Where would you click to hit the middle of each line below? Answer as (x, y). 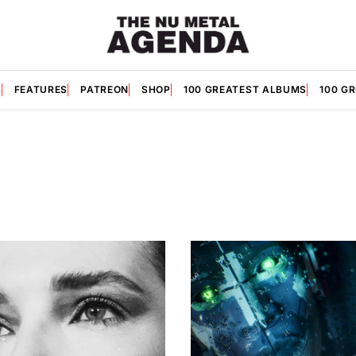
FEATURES (41, 89)
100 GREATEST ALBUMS (245, 89)
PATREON (105, 89)
